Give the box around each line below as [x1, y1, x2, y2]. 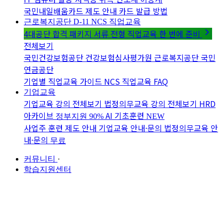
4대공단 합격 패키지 [24, 28, 94, 40]
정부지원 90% [55, 112, 104, 120]
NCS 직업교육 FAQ [104, 75, 168, 87]
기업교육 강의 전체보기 [24, 98, 104, 110]
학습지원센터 [24, 165, 71, 173]
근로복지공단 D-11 [24, 17, 89, 26]
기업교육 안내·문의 [99, 122, 164, 134]
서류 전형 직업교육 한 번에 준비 [94, 28, 202, 40]
